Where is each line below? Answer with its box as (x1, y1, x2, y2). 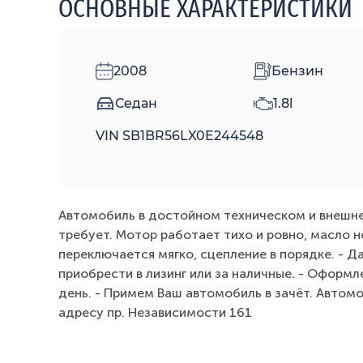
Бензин (271, 62, 323, 79)
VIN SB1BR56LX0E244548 (96, 127, 263, 143)
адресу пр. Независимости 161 (58, 304, 252, 320)
